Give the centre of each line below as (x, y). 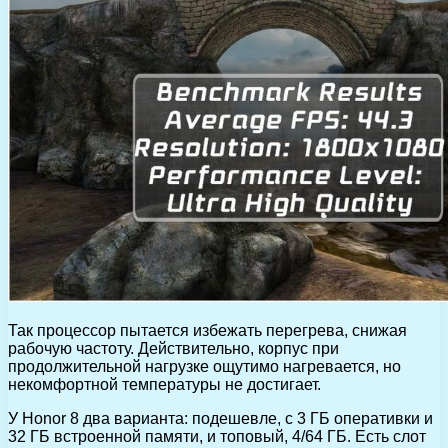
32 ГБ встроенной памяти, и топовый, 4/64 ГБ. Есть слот (217, 436)
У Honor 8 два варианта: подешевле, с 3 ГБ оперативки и (220, 418)
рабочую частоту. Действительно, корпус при (173, 348)
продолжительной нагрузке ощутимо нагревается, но (204, 366)
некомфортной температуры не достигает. (164, 384)
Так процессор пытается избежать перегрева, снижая (207, 330)
